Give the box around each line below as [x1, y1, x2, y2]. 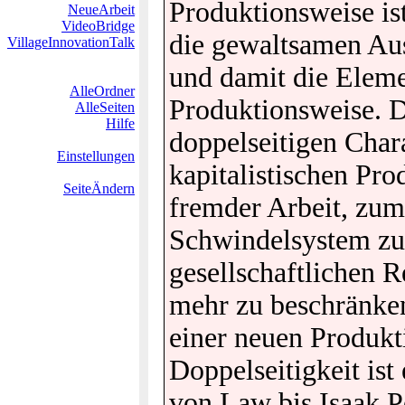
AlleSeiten [75, 99, 135, 115]
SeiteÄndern [63, 181, 135, 196]
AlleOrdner [70, 83, 135, 99]
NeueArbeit [68, 2, 135, 17]
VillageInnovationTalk [7, 34, 135, 50]
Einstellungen [57, 148, 135, 164]
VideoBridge [61, 18, 135, 33]
